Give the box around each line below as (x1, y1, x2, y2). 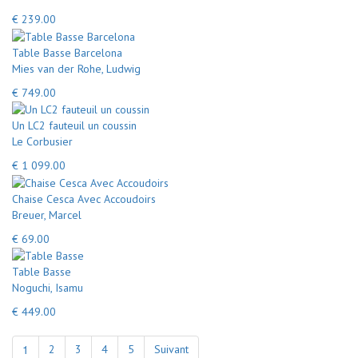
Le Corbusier (12, 134, 73, 149)
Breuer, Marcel (12, 207, 82, 222)
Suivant (154, 342, 189, 356)
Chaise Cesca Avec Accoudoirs (12, 191, 156, 206)
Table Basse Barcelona (12, 45, 122, 60)
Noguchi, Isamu (12, 280, 83, 295)
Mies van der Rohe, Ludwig (12, 61, 141, 76)
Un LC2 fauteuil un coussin (12, 118, 137, 133)
